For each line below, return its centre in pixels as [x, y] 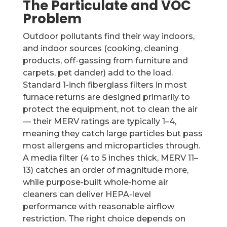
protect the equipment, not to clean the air [110, 109]
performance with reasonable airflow [98, 206]
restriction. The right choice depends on [104, 219]
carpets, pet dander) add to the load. [98, 73]
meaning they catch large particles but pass [112, 134]
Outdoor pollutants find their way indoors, [108, 36]
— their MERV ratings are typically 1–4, [99, 121]
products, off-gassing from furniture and [105, 61]
